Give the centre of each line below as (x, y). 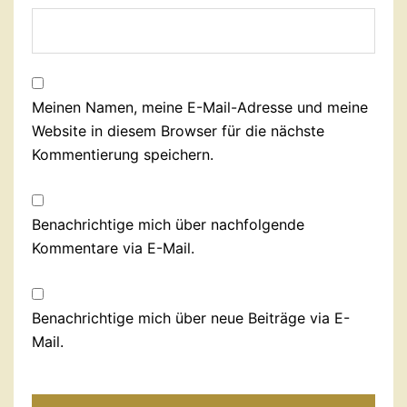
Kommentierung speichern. (123, 154)
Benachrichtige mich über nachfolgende (168, 224)
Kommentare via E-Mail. (113, 248)
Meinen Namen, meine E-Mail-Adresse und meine (200, 107)
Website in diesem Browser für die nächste (178, 131)
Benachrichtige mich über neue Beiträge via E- (191, 318)
